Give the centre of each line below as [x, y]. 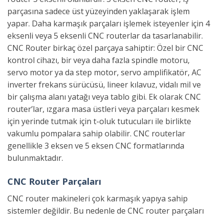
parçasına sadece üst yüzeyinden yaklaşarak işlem [99, 11]
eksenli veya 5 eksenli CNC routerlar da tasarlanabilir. [105, 35]
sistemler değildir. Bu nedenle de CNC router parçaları [106, 210]
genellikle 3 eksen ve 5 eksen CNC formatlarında [96, 145]
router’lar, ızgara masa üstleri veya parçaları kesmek [103, 109]
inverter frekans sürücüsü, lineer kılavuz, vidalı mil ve [104, 84]
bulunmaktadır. [35, 158]
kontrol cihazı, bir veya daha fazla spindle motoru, [99, 60]
